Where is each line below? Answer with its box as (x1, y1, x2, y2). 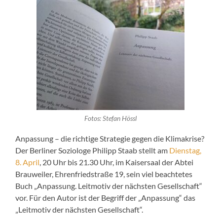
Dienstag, (169, 146, 202, 155)
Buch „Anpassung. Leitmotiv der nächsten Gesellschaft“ (15, 181, 203, 191)
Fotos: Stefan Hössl (84, 114, 137, 123)
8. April (15, 157, 40, 167)
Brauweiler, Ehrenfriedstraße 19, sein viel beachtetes (15, 169, 193, 179)
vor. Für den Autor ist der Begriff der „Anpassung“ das (15, 193, 196, 203)
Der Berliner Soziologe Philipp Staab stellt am (15, 146, 170, 155)
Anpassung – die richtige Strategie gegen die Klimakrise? (15, 134, 205, 144)
